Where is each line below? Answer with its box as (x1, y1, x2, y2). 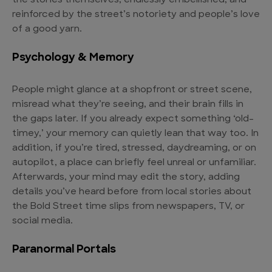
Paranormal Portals (12, 243, 116, 256)
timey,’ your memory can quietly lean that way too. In (12, 129, 259, 138)
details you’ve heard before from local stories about (12, 187, 251, 197)
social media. (12, 216, 73, 226)
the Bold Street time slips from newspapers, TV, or (12, 202, 245, 211)
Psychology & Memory (12, 52, 134, 64)
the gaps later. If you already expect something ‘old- (12, 114, 254, 124)
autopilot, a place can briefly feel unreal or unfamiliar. (12, 158, 256, 168)
